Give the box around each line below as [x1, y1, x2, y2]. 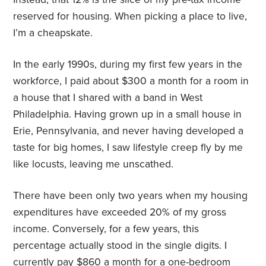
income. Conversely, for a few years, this [13, 223, 199, 236]
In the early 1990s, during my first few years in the [13, 58, 243, 71]
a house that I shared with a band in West [13, 91, 203, 104]
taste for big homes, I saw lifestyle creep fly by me [13, 141, 243, 154]
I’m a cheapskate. [13, 27, 93, 40]
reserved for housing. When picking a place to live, [13, 10, 248, 23]
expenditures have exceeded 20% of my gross [13, 206, 227, 219]
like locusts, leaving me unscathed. [13, 158, 174, 171]
